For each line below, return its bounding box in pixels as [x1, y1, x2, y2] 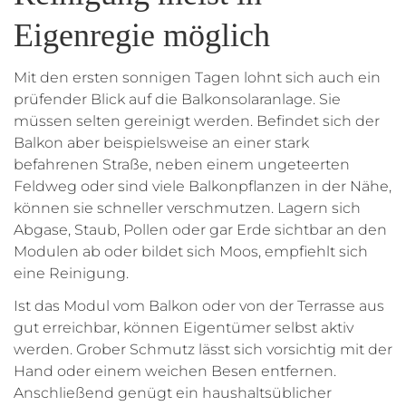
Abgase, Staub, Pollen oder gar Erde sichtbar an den [14, 221, 387, 239]
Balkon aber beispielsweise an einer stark [14, 134, 309, 152]
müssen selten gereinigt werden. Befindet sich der [14, 112, 380, 130]
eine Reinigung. [14, 265, 129, 283]
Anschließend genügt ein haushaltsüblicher [14, 384, 332, 402]
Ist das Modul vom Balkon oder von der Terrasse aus [14, 297, 384, 315]
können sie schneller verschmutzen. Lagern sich [14, 199, 361, 217]
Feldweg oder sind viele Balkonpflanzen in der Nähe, [14, 178, 391, 196]
